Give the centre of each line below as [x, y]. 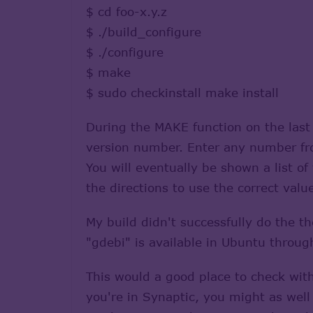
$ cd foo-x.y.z [126, 11]
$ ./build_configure [144, 31]
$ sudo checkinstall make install [182, 92]
